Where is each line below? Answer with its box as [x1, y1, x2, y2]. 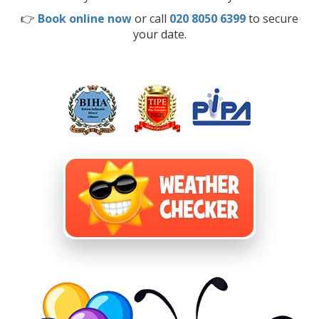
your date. [132, 26, 187, 42]
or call [135, 10, 169, 26]
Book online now [38, 10, 132, 26]
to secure [246, 10, 298, 26]
